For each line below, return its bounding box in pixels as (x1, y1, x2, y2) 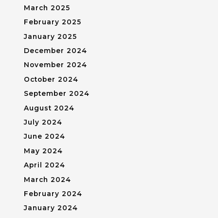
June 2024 (23, 132, 65, 141)
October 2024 (23, 75, 78, 83)
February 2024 (23, 189, 82, 198)
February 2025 (23, 18, 81, 26)
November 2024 (23, 61, 87, 69)
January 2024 (23, 204, 78, 212)
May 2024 (23, 146, 63, 155)
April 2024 (23, 161, 65, 169)
